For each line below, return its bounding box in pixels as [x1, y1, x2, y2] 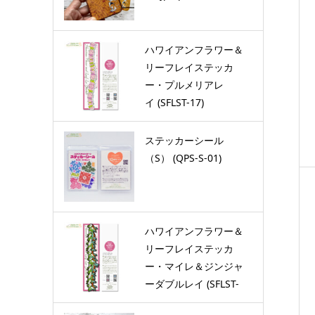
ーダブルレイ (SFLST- [144, 276, 239, 290]
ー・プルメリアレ [144, 77, 224, 91]
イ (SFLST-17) [144, 95, 204, 109]
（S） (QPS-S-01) [144, 150, 221, 165]
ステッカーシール [144, 133, 224, 147]
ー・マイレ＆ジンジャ [144, 259, 243, 273]
